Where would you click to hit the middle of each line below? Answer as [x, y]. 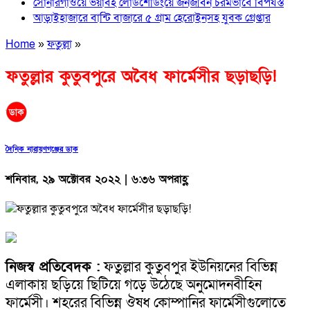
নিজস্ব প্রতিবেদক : [53, 267]
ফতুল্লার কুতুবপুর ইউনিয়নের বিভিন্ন [191, 267]
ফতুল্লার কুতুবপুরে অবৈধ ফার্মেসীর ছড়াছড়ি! [141, 76]
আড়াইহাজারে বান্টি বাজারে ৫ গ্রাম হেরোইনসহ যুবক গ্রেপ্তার [152, 18]
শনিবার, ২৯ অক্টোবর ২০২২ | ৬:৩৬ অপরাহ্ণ [97, 179]
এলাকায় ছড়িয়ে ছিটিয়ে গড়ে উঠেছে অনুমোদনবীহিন [134, 285]
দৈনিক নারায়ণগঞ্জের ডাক [42, 149]
